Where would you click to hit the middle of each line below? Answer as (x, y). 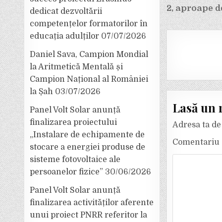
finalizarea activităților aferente (92, 203)
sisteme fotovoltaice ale (75, 160)
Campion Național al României (89, 79)
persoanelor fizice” (67, 172)
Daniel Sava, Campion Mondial (89, 55)
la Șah (42, 92)
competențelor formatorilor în (89, 24)
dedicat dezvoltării (66, 11)
